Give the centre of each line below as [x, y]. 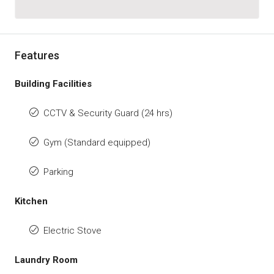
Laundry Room [46, 260]
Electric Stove [72, 231]
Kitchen [31, 202]
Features [37, 56]
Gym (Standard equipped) [97, 143]
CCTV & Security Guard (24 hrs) [108, 113]
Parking [58, 172]
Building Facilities [53, 84]
